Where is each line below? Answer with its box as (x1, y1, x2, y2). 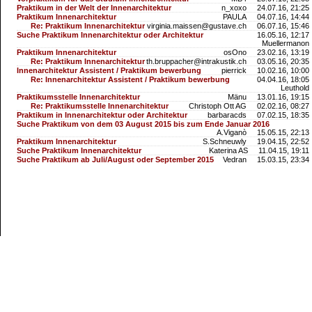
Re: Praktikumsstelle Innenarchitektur (31, 102, 169, 110)
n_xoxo (221, 3, 247, 12)
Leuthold (280, 84, 309, 92)
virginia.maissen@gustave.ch (146, 22, 247, 30)
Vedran (222, 155, 247, 164)
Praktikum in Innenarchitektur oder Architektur (17, 111, 188, 119)
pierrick (221, 66, 247, 75)
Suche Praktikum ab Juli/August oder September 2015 (17, 155, 214, 164)
